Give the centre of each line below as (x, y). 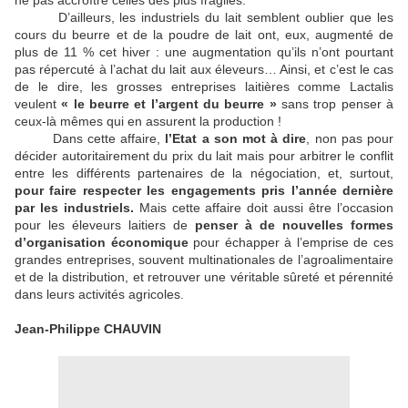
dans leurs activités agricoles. (101, 295)
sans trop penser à (335, 104)
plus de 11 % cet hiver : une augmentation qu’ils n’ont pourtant (204, 52)
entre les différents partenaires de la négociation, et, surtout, (204, 173)
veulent (38, 104)
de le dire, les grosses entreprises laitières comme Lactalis (204, 87)
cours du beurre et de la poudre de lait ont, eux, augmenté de (204, 35)
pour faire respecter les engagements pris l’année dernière (204, 191)
